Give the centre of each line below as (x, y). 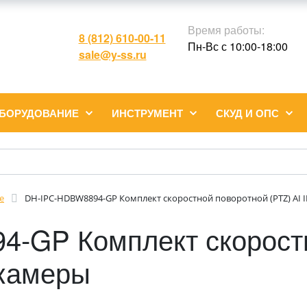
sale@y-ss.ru (112, 54)
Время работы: (226, 30)
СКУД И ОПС (247, 113)
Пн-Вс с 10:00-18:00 (237, 46)
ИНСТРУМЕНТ (147, 113)
